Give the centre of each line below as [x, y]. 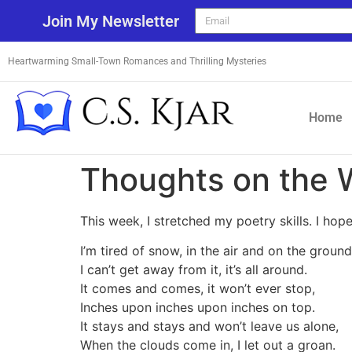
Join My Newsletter [110, 21]
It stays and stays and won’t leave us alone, [209, 326]
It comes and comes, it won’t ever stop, [198, 289]
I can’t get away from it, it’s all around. [194, 270]
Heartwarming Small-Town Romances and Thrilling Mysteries [137, 61]
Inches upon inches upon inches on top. [198, 308]
